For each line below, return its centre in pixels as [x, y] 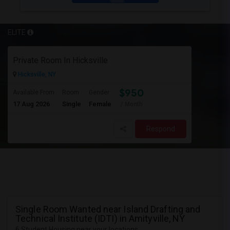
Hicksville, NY [36, 74]
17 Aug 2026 [31, 104]
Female [100, 104]
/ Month [132, 104]
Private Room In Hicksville [60, 60]
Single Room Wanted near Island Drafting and [108, 209]
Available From [34, 92]
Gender [99, 92]
